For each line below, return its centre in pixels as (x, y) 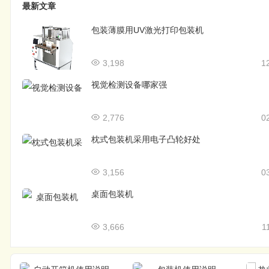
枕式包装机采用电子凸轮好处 (146, 139)
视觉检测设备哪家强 (129, 84)
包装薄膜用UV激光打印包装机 (147, 30)
